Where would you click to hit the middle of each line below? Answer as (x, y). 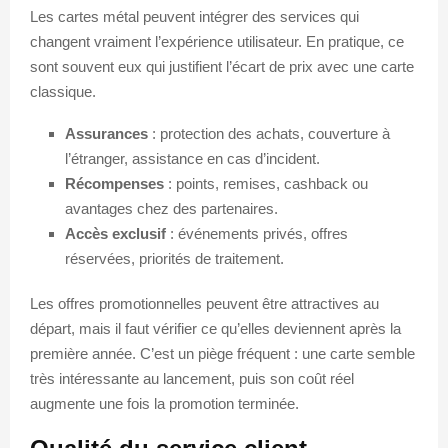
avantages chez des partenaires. (171, 208)
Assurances (106, 133)
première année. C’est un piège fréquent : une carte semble (222, 353)
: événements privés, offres (257, 233)
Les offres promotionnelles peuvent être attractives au (204, 303)
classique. (63, 91)
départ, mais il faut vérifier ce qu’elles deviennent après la (215, 328)
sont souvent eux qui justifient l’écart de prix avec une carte (222, 66)
